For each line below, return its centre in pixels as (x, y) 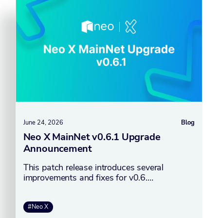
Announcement (57, 148)
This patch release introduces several (93, 167)
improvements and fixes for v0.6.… (88, 177)
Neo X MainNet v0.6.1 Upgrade (92, 137)
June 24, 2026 (43, 122)
